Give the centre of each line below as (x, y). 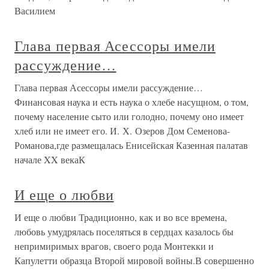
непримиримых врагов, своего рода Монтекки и (114, 246)
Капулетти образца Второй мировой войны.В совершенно (134, 260)
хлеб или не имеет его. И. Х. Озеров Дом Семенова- (122, 131)
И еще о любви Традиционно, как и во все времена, (121, 217)
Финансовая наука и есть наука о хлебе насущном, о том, (131, 102)
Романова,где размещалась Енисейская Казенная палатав (131, 145)
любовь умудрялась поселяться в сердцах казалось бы (124, 231)
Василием (35, 11)
